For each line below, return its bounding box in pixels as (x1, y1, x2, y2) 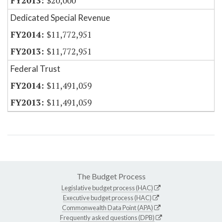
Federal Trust (10, 63, 60, 74)
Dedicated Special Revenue (10, 12, 110, 23)
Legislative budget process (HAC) (61, 184, 153, 192)
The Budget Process (76, 171, 146, 181)
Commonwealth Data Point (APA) (61, 204, 153, 212)
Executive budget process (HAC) (63, 194, 152, 202)
